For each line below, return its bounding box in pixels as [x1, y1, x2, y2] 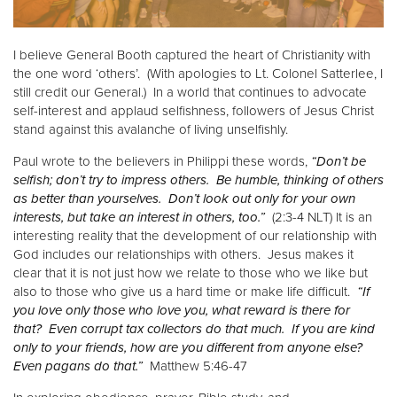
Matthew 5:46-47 [143, 358, 247, 375]
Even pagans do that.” [13, 358, 143, 375]
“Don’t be [311, 153, 366, 170]
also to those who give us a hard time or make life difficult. [13, 284, 357, 300]
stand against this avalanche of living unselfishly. [13, 121, 288, 138]
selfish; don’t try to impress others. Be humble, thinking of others [13, 172, 384, 189]
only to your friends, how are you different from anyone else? [13, 339, 366, 356]
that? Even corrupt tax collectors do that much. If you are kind [13, 321, 375, 338]
